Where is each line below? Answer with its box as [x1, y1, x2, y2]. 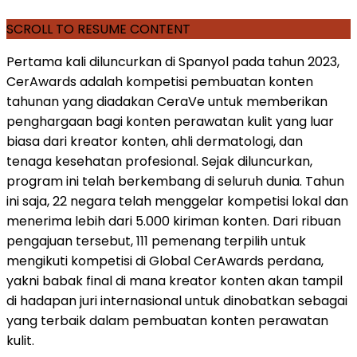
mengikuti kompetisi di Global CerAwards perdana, [6, 252, 324, 271]
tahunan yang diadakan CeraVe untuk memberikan [6, 92, 328, 112]
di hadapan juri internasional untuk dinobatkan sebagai [6, 292, 347, 311]
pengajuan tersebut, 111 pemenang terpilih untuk [6, 232, 306, 251]
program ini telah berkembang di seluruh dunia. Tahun [6, 172, 344, 191]
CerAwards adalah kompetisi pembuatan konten [6, 73, 313, 92]
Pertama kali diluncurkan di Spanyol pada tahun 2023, [6, 53, 339, 72]
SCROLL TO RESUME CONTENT [6, 20, 190, 39]
